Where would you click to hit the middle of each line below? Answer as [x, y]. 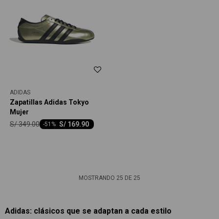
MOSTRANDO [98, 178]
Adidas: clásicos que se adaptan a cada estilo [88, 211]
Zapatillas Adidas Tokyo [49, 102]
